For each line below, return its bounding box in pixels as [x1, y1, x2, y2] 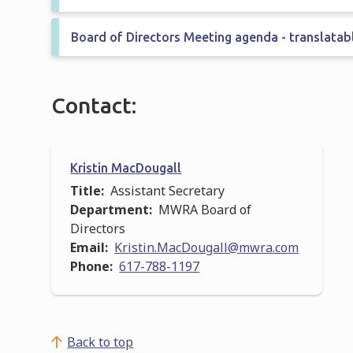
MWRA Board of [158, 200, 252, 218]
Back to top [67, 333, 134, 351]
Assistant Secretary [110, 181, 225, 199]
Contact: [51, 92, 137, 117]
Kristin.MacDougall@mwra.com [114, 238, 299, 256]
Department [70, 200, 150, 218]
